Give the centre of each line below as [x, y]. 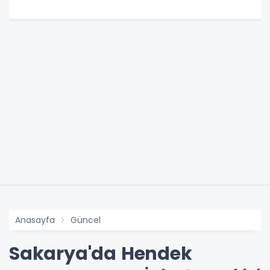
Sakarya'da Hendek [101, 254]
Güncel [86, 220]
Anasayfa [35, 220]
